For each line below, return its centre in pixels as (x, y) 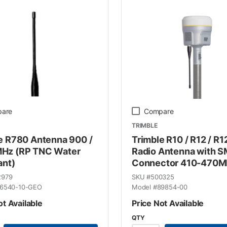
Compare (159, 111)
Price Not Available (168, 203)
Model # (144, 187)
